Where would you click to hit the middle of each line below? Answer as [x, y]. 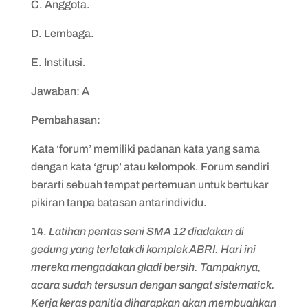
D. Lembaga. [62, 33]
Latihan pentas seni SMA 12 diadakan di [146, 231]
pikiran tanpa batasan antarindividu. [119, 202]
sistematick [243, 285]
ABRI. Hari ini [222, 249]
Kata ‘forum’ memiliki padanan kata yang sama [145, 149]
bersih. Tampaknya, [212, 267]
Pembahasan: [65, 120]
